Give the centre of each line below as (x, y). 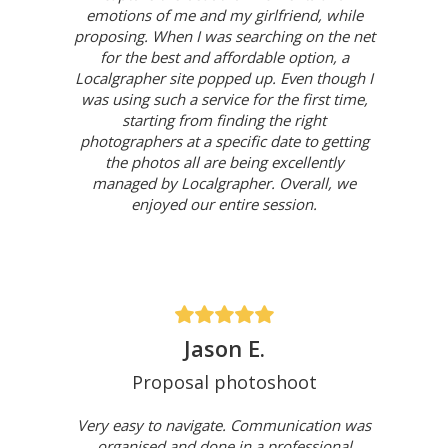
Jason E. (224, 348)
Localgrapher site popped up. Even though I (224, 78)
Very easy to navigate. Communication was (224, 425)
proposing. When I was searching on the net (224, 36)
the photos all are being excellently (224, 162)
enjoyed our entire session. (224, 204)
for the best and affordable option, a (224, 57)
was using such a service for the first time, (224, 99)
